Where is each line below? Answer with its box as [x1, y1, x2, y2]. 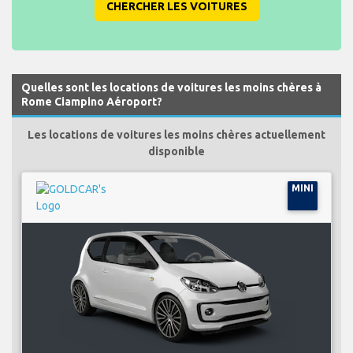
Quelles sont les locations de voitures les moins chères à [21, 80, 321, 94]
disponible [148, 144, 205, 158]
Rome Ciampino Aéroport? [21, 95, 162, 108]
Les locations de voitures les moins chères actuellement [28, 128, 325, 141]
